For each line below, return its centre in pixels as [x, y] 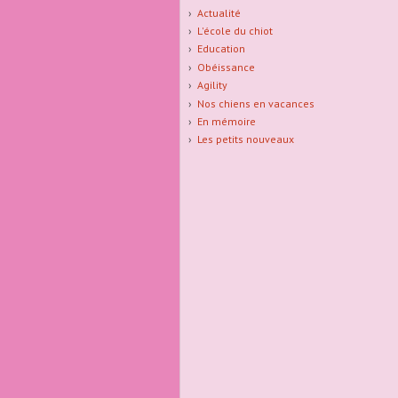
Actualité [219, 12]
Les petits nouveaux [245, 139]
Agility [212, 85]
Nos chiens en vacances [255, 103]
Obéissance [226, 67]
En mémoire [226, 121]
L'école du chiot [235, 30]
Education [221, 49]
